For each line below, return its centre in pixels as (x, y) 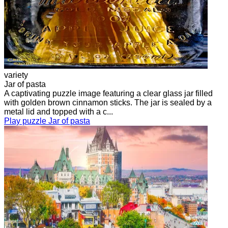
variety (16, 75)
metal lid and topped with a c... (59, 111)
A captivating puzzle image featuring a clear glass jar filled (108, 93)
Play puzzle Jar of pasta (47, 121)
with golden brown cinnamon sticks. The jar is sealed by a (108, 102)
